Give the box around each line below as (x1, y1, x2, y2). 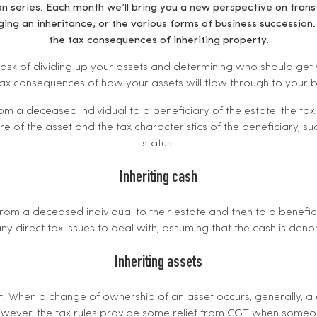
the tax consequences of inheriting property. (48, 35, 269, 47)
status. (142, 137, 175, 149)
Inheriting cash (120, 170, 197, 187)
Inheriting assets (115, 255, 202, 272)
